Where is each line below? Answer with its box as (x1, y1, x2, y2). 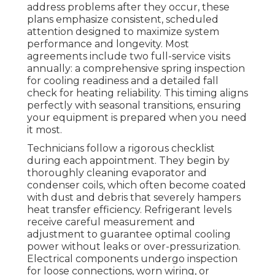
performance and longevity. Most (27, 37, 189, 50)
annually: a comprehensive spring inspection (27, 62, 245, 74)
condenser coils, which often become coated (27, 179, 246, 191)
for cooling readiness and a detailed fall (27, 74, 219, 87)
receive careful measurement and (27, 215, 195, 228)
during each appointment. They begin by (27, 154, 230, 166)
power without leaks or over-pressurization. (27, 240, 241, 252)
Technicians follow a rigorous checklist (27, 142, 215, 154)
